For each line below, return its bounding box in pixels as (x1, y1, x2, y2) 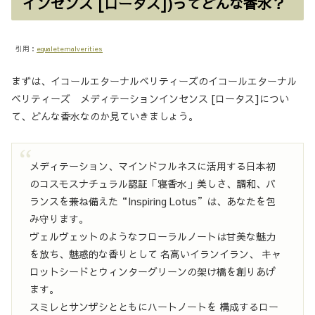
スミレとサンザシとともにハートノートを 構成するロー (30, 299, 279, 314)
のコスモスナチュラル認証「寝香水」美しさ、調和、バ (30, 176, 276, 191)
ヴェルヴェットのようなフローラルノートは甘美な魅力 (30, 229, 276, 243)
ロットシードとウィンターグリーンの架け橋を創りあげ (30, 264, 276, 278)
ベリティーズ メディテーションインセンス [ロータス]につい (11, 91, 289, 106)
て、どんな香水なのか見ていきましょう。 (11, 109, 198, 124)
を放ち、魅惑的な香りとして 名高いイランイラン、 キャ (30, 246, 282, 261)
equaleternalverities (37, 43, 103, 53)
